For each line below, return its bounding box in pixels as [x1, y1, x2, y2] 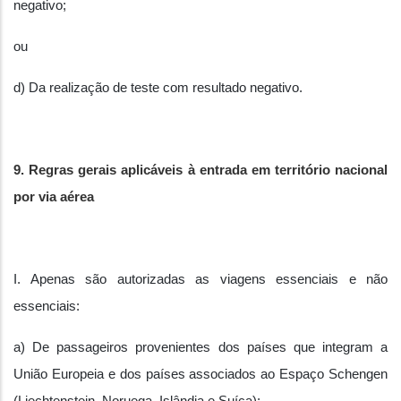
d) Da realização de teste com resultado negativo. [13, 81, 303, 95]
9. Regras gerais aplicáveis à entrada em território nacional [13, 163, 388, 177]
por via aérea [13, 190, 94, 204]
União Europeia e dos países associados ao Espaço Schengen [13, 367, 388, 381]
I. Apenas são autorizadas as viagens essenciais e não [13, 272, 388, 286]
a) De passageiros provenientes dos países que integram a [13, 340, 388, 354]
